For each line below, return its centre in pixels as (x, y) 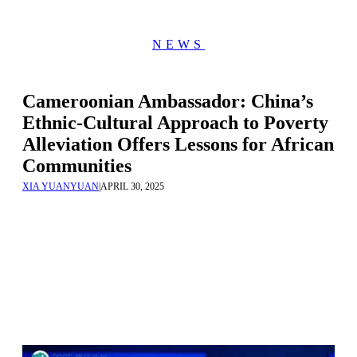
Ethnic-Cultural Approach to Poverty (175, 123)
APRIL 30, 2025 (132, 186)
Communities (77, 166)
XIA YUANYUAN (61, 186)
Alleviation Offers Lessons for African (178, 144)
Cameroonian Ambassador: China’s (168, 101)
